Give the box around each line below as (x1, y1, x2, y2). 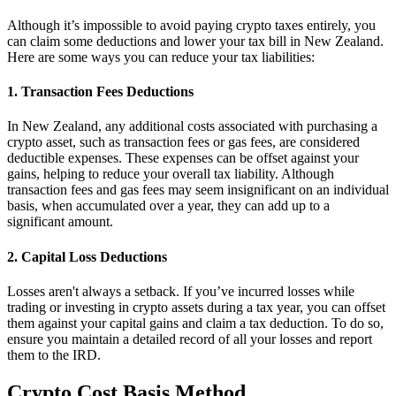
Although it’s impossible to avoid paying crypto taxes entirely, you (7, 17, 376, 33)
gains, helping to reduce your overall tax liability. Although (7, 166, 334, 182)
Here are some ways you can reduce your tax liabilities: (7, 49, 315, 65)
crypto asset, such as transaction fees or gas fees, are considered (7, 134, 360, 150)
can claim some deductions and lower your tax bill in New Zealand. (7, 33, 384, 49)
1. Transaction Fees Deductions (7, 84, 194, 100)
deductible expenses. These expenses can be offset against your (7, 150, 359, 166)
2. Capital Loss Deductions (7, 248, 167, 264)
